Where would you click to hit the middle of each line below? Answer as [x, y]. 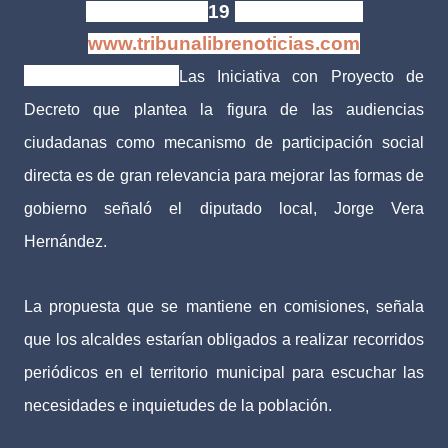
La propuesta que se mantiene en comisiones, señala [224, 306]
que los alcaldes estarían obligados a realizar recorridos [224, 339]
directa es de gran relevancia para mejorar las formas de [224, 175]
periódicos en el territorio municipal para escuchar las [224, 372]
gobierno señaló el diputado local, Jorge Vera [224, 208]
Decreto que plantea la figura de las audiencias [224, 109]
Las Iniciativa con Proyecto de [301, 76]
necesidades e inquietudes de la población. [178, 405]
